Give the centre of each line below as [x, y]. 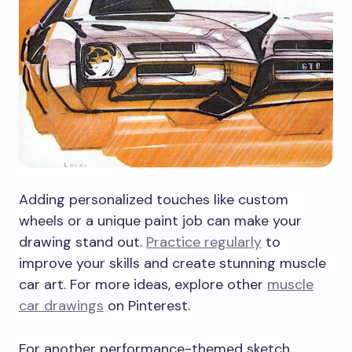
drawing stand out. [82, 242]
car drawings [61, 305]
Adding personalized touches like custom [154, 199]
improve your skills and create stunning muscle [172, 263]
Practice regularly [204, 242]
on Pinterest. [147, 305]
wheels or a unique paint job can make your [160, 220]
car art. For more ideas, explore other [143, 284]
